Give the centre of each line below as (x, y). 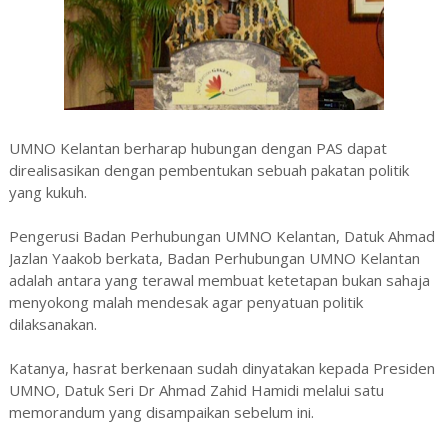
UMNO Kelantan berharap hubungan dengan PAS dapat (197, 147)
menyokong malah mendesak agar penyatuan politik (185, 301)
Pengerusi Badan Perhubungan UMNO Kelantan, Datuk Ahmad (221, 235)
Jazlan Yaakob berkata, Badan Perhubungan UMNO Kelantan (214, 257)
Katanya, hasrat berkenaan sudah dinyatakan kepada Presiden (221, 367)
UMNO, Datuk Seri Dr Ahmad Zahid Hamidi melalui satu (196, 389)
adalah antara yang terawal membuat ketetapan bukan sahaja (219, 279)
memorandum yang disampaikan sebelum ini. (161, 411)
